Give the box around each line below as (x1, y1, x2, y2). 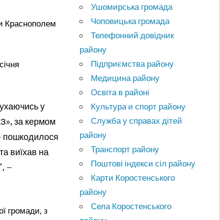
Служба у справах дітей (91, 115, 183, 126)
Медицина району (91, 72, 160, 83)
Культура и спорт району (91, 101, 186, 111)
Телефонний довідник (91, 29, 174, 40)
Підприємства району (91, 58, 174, 69)
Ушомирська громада (91, 1, 173, 12)
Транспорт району (91, 143, 160, 154)
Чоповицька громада (91, 15, 170, 26)
